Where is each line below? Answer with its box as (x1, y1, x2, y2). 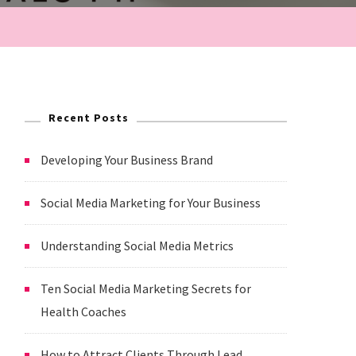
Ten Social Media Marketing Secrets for (41, 281, 251, 297)
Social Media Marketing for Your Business (41, 195, 261, 211)
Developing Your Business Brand (41, 152, 213, 168)
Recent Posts (48, 110, 129, 126)
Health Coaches (41, 304, 126, 320)
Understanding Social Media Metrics (41, 238, 234, 254)
